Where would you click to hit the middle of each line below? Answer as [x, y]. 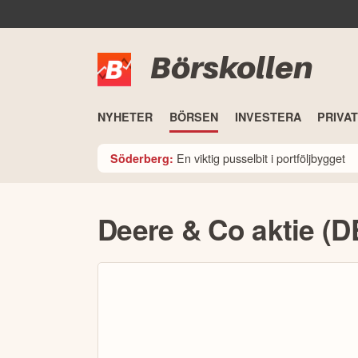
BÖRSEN [193, 117]
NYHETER [125, 117]
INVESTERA [268, 117]
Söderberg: [142, 158]
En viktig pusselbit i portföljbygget [261, 157]
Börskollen [231, 68]
